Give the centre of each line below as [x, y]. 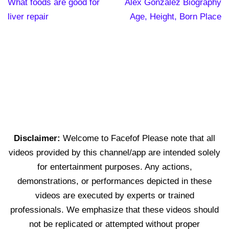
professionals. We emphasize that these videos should [114, 210]
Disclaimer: [38, 138]
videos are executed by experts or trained [114, 195]
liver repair [28, 16]
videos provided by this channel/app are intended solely [114, 152]
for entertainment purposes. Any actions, [114, 167]
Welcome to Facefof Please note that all [139, 138]
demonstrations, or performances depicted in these [114, 181]
